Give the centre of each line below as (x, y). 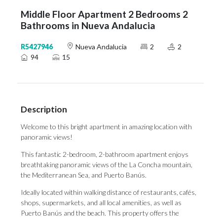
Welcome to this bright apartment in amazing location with (106, 127)
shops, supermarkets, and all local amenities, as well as (101, 203)
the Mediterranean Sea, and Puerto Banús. (84, 175)
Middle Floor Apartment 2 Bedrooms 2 (104, 14)
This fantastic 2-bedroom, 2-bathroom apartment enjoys (105, 154)
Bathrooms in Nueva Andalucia (88, 25)
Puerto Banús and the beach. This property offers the (100, 213)
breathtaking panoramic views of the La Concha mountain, (107, 165)
